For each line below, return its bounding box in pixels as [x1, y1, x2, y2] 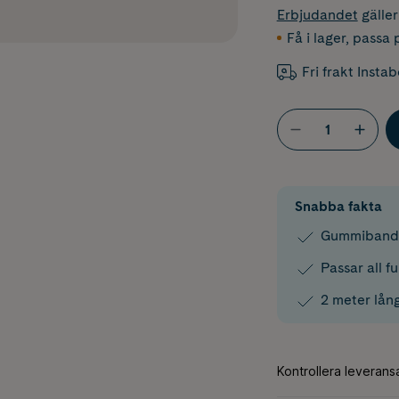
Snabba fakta [294, 197, 382, 215]
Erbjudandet [276, 6, 358, 23]
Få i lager [286, 29, 346, 46]
